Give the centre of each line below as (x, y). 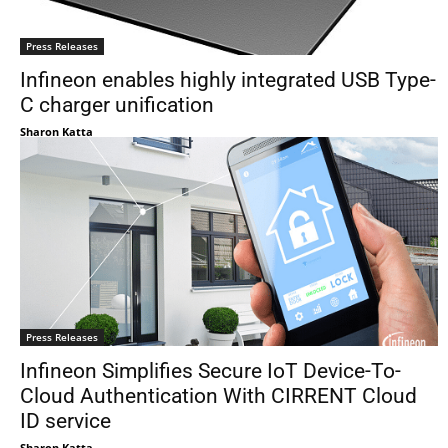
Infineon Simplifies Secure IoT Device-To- (210, 371)
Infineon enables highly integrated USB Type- (228, 80)
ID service (65, 421)
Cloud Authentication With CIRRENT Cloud (218, 396)
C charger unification (117, 105)
